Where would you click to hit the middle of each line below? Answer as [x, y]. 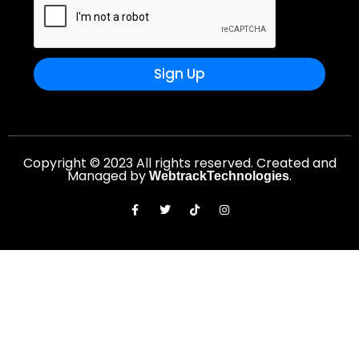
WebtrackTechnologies [219, 176]
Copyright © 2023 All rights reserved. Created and [179, 163]
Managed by [108, 176]
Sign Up [179, 74]
